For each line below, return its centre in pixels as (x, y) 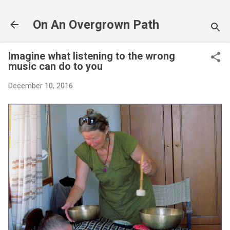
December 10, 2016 (41, 86)
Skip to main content (115, 13)
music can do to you (55, 66)
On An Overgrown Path (96, 25)
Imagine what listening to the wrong (92, 56)
